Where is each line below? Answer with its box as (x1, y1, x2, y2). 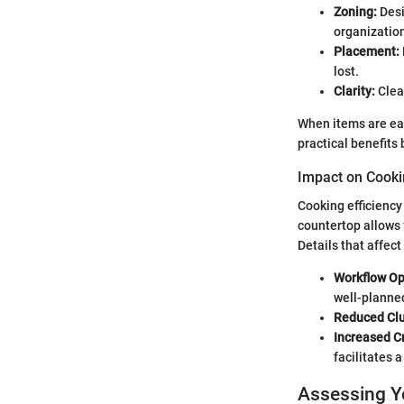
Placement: (334, 43, 399, 59)
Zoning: (334, 4, 377, 19)
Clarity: (334, 83, 375, 98)
